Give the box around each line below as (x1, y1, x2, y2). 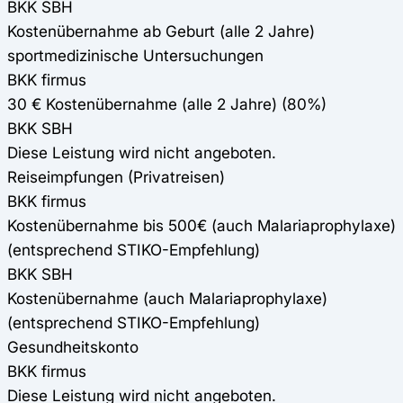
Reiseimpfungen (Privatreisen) (7, 167, 225, 187)
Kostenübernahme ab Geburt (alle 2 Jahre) (7, 22, 315, 41)
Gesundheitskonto (7, 337, 139, 357)
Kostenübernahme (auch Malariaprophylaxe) (7, 289, 327, 309)
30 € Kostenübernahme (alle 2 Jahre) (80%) (7, 94, 327, 114)
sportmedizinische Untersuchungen (7, 46, 264, 66)
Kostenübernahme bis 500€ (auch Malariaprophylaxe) (7, 216, 396, 236)
